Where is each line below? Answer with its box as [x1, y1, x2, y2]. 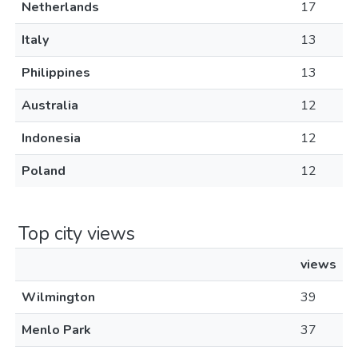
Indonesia [22, 129, 81, 147]
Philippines [22, 64, 90, 82]
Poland [22, 162, 66, 180]
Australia [22, 97, 78, 114]
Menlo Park [22, 321, 91, 339]
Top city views [18, 221, 135, 246]
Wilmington [22, 288, 95, 306]
